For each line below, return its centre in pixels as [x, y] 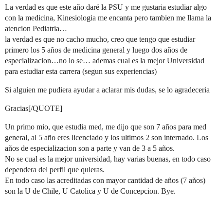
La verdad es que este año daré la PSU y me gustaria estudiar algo [106, 7]
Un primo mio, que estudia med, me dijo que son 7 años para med [106, 127]
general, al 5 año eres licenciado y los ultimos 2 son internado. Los [107, 137]
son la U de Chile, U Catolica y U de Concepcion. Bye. [90, 191]
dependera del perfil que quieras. [55, 169]
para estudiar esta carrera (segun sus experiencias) [81, 71]
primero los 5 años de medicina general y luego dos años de [96, 50]
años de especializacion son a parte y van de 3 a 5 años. [90, 148]
